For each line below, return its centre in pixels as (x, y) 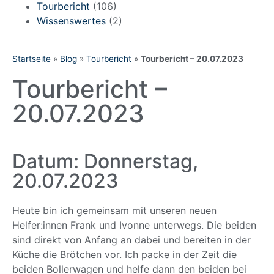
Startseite (31, 59)
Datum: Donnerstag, (105, 161)
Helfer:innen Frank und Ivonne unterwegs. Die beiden (134, 225)
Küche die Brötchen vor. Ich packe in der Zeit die (124, 254)
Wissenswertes (71, 21)
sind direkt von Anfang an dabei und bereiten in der (131, 239)
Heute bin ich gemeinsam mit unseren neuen (114, 210)
